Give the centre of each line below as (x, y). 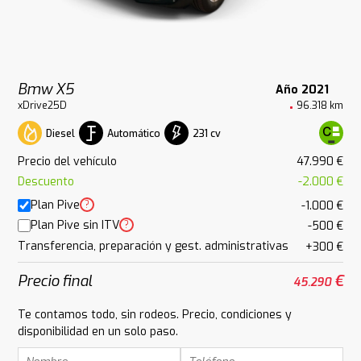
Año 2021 (302, 89)
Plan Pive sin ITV (75, 226)
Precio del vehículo (68, 161)
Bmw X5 (46, 89)
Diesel (61, 134)
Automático (134, 134)
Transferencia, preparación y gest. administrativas (154, 246)
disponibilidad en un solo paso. (98, 331)
